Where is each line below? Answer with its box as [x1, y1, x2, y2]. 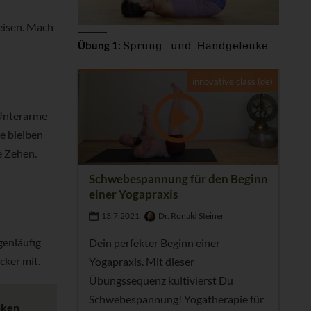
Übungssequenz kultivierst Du [88, 273, 233, 287]
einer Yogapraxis [88, 186, 178, 201]
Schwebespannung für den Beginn [88, 171, 268, 186]
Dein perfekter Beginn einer [88, 235, 220, 249]
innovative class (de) [192, 76, 273, 87]
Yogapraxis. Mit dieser [88, 254, 194, 268]
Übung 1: [77, 39, 123, 52]
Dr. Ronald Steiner [156, 210, 224, 221]
